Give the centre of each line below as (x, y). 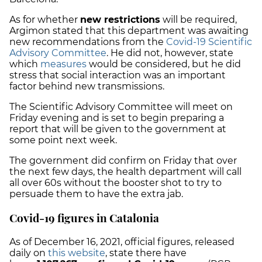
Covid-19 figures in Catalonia (84, 218)
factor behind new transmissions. (88, 87)
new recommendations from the (88, 42)
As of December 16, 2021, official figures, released (122, 242)
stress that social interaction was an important (118, 75)
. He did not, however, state (170, 53)
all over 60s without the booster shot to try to (116, 183)
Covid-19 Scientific (209, 42)
